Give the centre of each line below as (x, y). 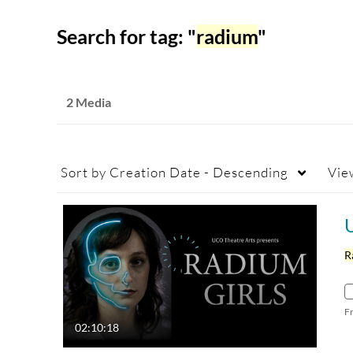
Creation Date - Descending (197, 172)
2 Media (89, 102)
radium (227, 36)
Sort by (84, 172)
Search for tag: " (126, 36)
